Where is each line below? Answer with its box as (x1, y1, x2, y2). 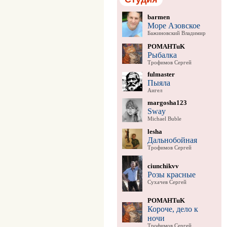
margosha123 (147, 98, 187, 106)
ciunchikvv (147, 162, 179, 170)
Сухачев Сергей (147, 179, 186, 185)
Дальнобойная (147, 135, 197, 144)
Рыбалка (147, 50, 177, 59)
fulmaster (147, 70, 175, 78)
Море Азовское (147, 21, 200, 30)
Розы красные (147, 170, 196, 179)
